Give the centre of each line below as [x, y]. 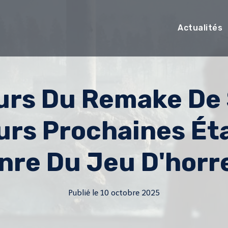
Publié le [83, 193]
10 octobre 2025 [130, 193]
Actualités [200, 28]
